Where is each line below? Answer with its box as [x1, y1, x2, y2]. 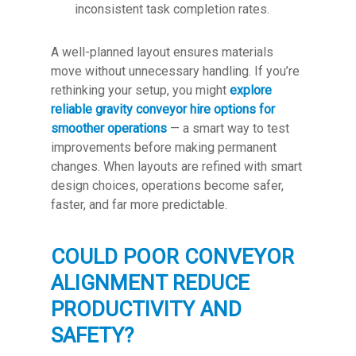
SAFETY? [51, 323, 133, 347]
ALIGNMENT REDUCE [51, 271, 250, 295]
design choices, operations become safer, [51, 178, 284, 193]
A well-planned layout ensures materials [51, 44, 273, 60]
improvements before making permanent [51, 140, 277, 155]
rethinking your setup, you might [51, 83, 226, 98]
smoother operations [51, 121, 167, 136]
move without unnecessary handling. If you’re [51, 64, 300, 79]
